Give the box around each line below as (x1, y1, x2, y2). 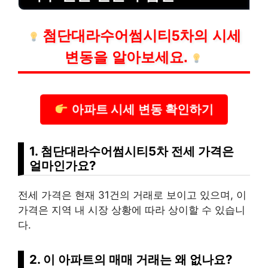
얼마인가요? (29, 158, 96, 173)
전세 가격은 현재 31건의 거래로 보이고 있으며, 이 (18, 189, 246, 202)
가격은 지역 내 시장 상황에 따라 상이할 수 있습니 (18, 204, 245, 217)
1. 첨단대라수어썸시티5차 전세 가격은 (29, 144, 234, 159)
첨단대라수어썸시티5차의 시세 (42, 28, 242, 44)
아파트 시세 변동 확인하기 (63, 100, 221, 118)
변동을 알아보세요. (64, 49, 188, 66)
